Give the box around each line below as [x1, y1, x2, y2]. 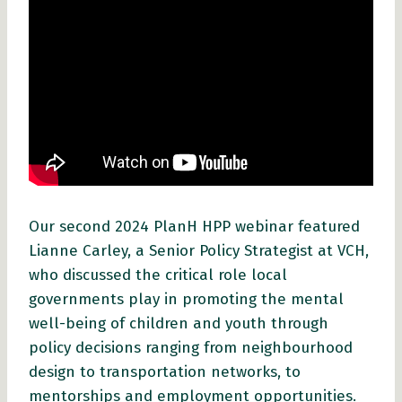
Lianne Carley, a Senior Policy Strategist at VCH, [29, 240, 369, 260]
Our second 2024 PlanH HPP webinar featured [29, 216, 360, 236]
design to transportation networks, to [29, 362, 301, 381]
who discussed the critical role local [29, 265, 287, 284]
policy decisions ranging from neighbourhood [29, 337, 353, 357]
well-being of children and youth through [29, 313, 328, 333]
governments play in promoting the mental [29, 289, 344, 309]
